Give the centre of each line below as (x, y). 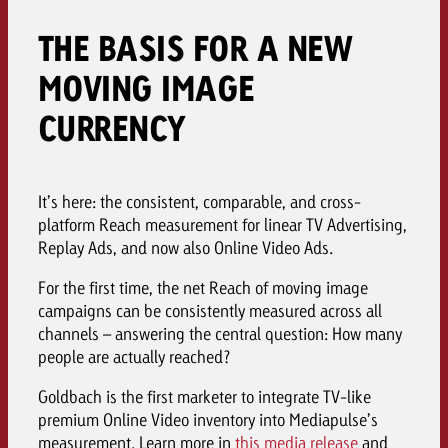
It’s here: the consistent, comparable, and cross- (199, 202)
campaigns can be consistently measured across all (209, 311)
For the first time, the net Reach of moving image (202, 288)
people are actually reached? (133, 357)
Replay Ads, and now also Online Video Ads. (185, 248)
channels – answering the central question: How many (219, 334)
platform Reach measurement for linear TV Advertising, (222, 225)
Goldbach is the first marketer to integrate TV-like (204, 397)
